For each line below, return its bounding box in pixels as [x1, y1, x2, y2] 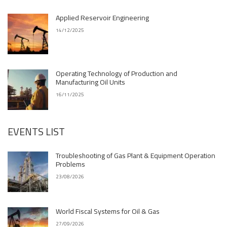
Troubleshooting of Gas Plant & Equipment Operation [56, 149, 215, 162]
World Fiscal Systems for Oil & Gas [56, 205, 160, 218]
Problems [56, 158, 85, 171]
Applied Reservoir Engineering [56, 11, 149, 24]
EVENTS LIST [8, 122, 65, 141]
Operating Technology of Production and [56, 67, 177, 80]
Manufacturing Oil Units [56, 75, 125, 89]
